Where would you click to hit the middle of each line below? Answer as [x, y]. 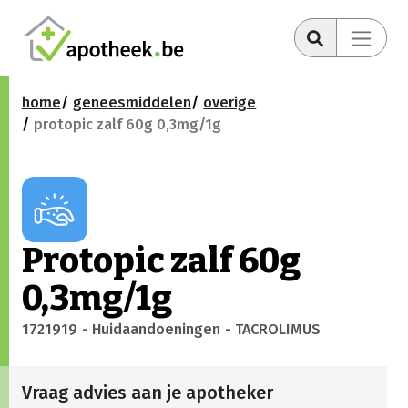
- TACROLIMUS [272, 330]
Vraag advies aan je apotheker [147, 393]
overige [230, 103]
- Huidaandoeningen [151, 330]
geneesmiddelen [132, 103]
